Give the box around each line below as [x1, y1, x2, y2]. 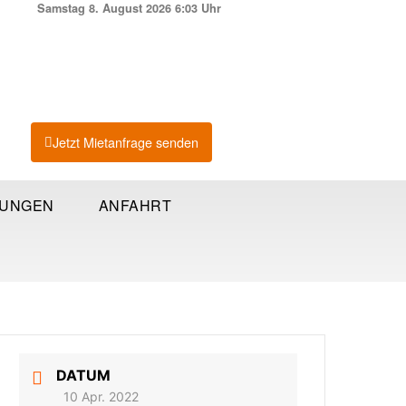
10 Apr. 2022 [63, 388, 140, 404]
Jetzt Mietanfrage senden [53, 132, 198, 152]
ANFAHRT [98, 195, 172, 217]
